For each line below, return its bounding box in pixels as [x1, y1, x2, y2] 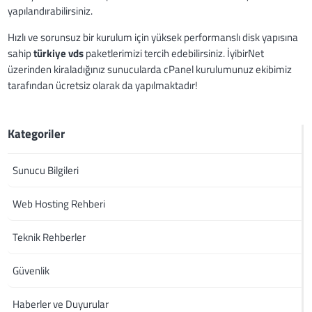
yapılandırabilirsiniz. [8, 3, 93, 19]
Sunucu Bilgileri [13, 162, 79, 179]
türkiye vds [33, 45, 84, 62]
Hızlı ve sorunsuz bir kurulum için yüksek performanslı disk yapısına [8, 29, 299, 46]
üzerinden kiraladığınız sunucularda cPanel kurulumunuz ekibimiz [8, 61, 292, 78]
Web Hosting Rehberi [13, 196, 106, 212]
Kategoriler [8, 125, 65, 143]
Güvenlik [13, 263, 50, 279]
